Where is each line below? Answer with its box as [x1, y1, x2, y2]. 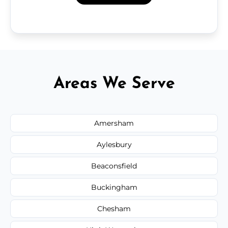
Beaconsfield [91, 161, 137, 170]
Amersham [94, 118, 134, 128]
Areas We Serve [53, 75, 175, 92]
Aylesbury [96, 139, 132, 149]
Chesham [97, 204, 131, 213]
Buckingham [91, 182, 137, 192]
